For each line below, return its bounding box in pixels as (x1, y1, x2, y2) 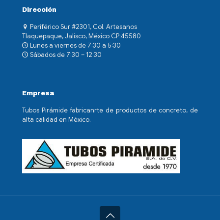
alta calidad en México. (22, 115, 91, 124)
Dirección (22, 6, 56, 13)
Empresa (22, 90, 55, 97)
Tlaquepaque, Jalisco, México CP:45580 (22, 32, 141, 40)
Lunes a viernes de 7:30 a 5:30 (28, 41, 121, 50)
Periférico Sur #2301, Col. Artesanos (28, 23, 137, 31)
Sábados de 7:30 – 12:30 (28, 51, 102, 59)
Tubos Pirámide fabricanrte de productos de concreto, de (22, 106, 198, 114)
